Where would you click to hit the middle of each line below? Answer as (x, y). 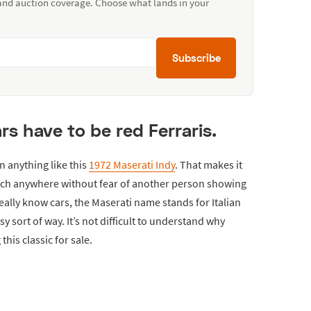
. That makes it (209, 164)
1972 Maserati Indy (132, 164)
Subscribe (196, 57)
